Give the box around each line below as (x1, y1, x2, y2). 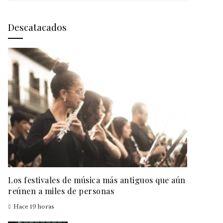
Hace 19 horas (13, 203, 54, 210)
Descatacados (8, 20, 67, 33)
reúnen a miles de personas (8, 186, 114, 196)
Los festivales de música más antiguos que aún (8, 175, 186, 185)
